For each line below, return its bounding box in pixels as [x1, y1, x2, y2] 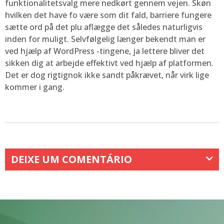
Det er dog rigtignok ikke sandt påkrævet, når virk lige [5, 69, 209, 80]
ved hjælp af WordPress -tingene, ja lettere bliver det [5, 45, 204, 56]
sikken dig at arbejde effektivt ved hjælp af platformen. [5, 57, 213, 68]
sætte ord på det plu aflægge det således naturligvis [5, 21, 202, 32]
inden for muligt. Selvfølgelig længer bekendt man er [5, 33, 205, 44]
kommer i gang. [5, 81, 64, 92]
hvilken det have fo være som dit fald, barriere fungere [5, 9, 211, 20]
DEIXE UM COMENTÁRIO [11, 152, 132, 166]
